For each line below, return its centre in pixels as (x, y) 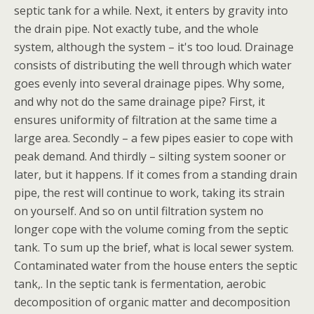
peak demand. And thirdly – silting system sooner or (150, 156)
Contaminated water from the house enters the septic (156, 266)
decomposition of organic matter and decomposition (152, 302)
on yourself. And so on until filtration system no (139, 211)
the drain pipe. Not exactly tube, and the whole (136, 29)
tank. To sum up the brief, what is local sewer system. (154, 247)
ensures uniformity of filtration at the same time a (145, 120)
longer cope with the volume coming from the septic (151, 229)
